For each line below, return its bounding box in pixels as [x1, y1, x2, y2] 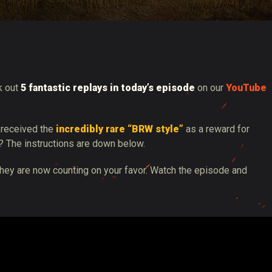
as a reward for [183, 123, 250, 135]
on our [195, 82, 226, 93]
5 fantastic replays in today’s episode [21, 82, 195, 93]
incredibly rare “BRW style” [56, 123, 183, 135]
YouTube [226, 82, 267, 93]
